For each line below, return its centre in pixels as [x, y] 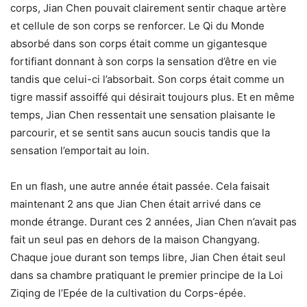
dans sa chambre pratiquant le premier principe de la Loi [147, 275]
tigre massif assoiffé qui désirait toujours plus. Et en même [152, 97]
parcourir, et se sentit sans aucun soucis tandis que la [140, 133]
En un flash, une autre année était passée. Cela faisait [140, 186]
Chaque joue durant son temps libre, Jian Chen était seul [148, 258]
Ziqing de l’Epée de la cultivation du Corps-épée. [128, 293]
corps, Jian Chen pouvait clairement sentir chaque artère [148, 8]
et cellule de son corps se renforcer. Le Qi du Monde [137, 26]
